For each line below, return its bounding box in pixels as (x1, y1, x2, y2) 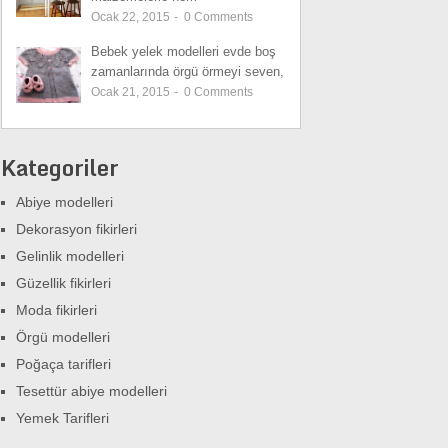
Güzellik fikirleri (16, 274, 111, 291)
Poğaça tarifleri (16, 355, 111, 372)
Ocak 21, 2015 (91, 84, 173, 99)
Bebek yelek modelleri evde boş (91, 43, 276, 59)
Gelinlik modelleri (16, 247, 124, 264)
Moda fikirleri (16, 301, 97, 318)
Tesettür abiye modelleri (16, 382, 167, 399)
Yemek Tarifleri (16, 409, 109, 426)
